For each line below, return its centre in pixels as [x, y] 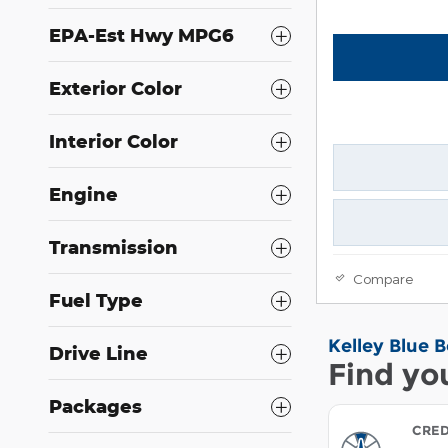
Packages [95, 406]
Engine [83, 194]
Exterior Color [115, 88]
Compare [383, 278]
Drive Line [98, 353]
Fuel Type [96, 300]
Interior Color [113, 141]
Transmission [113, 247]
